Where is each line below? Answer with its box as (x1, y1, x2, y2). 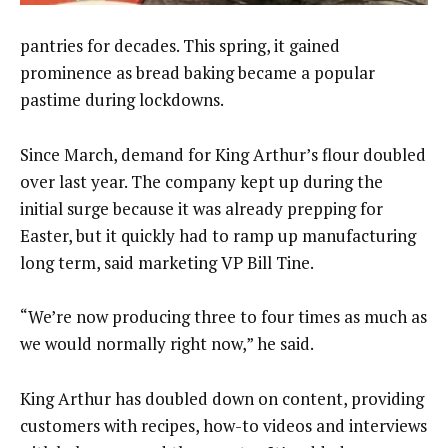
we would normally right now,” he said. (20, 332, 314, 356)
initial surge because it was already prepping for (20, 196, 383, 220)
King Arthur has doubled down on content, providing (20, 386, 424, 410)
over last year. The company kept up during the (20, 169, 383, 193)
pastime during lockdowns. (20, 88, 224, 112)
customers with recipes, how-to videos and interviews (20, 413, 427, 437)
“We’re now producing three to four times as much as (20, 305, 427, 329)
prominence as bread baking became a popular (20, 61, 375, 85)
